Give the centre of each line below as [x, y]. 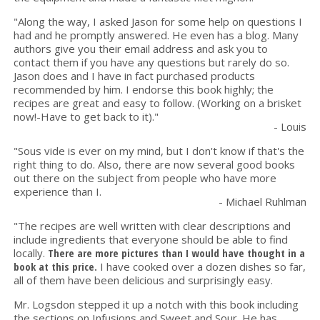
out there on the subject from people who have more [145, 177]
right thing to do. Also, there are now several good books [155, 164]
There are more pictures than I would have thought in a [177, 252]
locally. [31, 252]
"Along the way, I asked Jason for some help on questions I [158, 21]
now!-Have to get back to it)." [86, 116]
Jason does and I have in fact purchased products [135, 75]
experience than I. [58, 191]
